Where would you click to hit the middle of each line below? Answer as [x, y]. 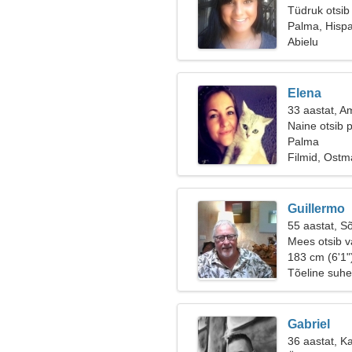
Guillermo [316, 209]
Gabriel [309, 324]
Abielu [303, 42]
